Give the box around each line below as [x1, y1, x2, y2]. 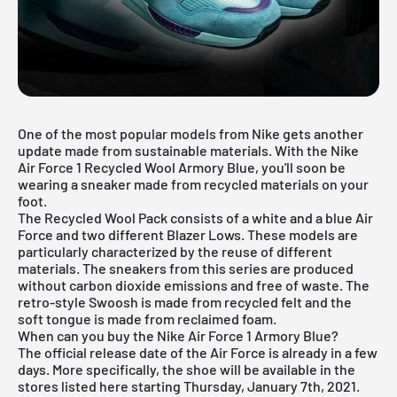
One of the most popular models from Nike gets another [18, 124, 363, 142]
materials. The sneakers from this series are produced [18, 259, 354, 276]
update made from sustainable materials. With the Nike [18, 141, 359, 159]
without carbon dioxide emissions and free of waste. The [18, 276, 370, 293]
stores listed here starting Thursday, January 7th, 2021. [18, 377, 360, 394]
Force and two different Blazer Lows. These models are [18, 225, 358, 243]
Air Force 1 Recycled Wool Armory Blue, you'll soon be [18, 158, 346, 175]
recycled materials [204, 175, 319, 192]
